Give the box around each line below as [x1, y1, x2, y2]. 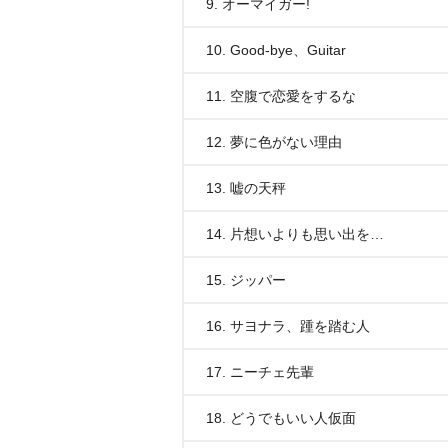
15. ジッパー [206, 272, 286, 288]
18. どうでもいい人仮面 [206, 410, 356, 426]
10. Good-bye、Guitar [206, 42, 346, 58]
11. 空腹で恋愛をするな [206, 88, 356, 104]
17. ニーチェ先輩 [206, 364, 314, 380]
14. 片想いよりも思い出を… [206, 226, 384, 242]
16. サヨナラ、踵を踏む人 [206, 318, 370, 334]
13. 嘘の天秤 [206, 180, 286, 196]
